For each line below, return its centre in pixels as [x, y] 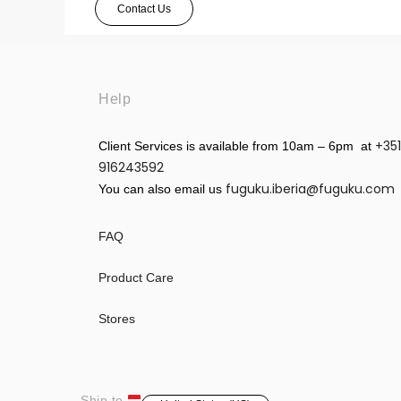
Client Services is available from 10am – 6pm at [237, 146]
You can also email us [162, 189]
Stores [117, 319]
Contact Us [144, 9]
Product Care [136, 278]
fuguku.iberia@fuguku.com [312, 189]
